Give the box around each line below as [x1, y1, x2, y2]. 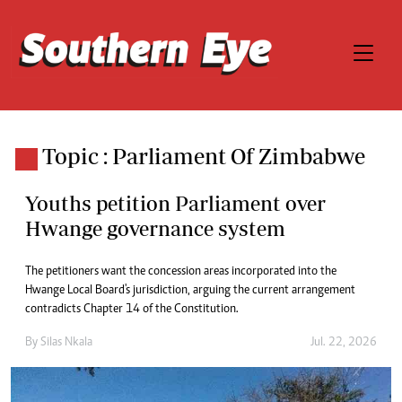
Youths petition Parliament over [25, 191, 326, 215]
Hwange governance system [25, 216, 285, 240]
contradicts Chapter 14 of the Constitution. [25, 303, 239, 316]
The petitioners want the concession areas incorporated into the [25, 266, 336, 278]
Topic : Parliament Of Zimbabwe [42, 143, 365, 169]
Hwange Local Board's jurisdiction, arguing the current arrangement [25, 284, 355, 297]
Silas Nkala [40, 336, 92, 349]
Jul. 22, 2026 [310, 336, 377, 349]
